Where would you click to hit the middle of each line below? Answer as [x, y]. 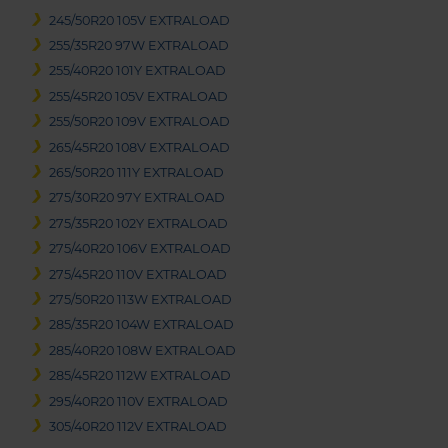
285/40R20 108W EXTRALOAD [143, 350]
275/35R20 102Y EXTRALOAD [139, 223]
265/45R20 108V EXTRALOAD [140, 147]
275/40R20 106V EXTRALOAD [140, 249]
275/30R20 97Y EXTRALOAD [137, 198]
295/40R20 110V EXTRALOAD [139, 401]
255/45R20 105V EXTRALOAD [139, 96]
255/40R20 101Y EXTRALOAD [138, 71]
